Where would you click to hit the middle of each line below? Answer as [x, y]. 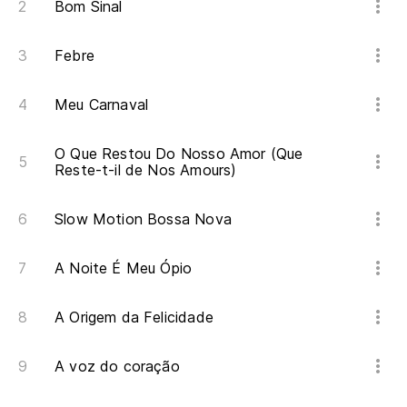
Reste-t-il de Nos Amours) [146, 170]
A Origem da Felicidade [134, 318]
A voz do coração [117, 367]
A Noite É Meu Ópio [124, 268]
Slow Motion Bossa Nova [143, 219]
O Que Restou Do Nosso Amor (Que [179, 154]
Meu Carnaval [102, 105]
